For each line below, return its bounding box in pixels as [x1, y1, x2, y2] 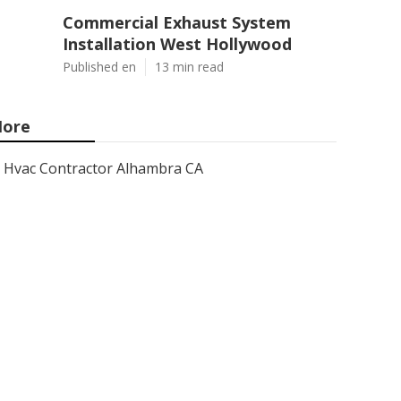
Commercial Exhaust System [63, 12, 291, 33]
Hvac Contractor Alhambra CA [4, 158, 203, 178]
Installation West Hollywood [63, 33, 292, 55]
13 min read [155, 58, 224, 75]
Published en [63, 58, 136, 75]
